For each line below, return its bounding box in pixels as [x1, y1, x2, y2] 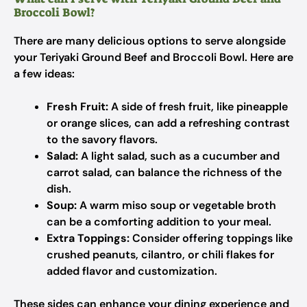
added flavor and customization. [47, 264, 217, 278]
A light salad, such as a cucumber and [78, 149, 280, 163]
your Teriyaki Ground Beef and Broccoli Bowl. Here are [14, 50, 293, 64]
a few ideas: [14, 66, 75, 81]
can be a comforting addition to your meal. [47, 214, 271, 229]
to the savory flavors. [47, 132, 158, 147]
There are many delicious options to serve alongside [14, 34, 286, 48]
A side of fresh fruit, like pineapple [108, 99, 288, 114]
